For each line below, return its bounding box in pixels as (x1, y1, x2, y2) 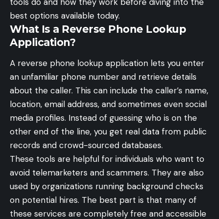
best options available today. (10, 10, 120, 21)
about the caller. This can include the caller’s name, (10, 85, 208, 96)
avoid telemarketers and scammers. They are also (10, 167, 204, 178)
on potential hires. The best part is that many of (10, 195, 197, 206)
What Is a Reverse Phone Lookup (10, 23, 186, 35)
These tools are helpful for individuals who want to (10, 153, 204, 165)
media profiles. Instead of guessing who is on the (10, 112, 197, 124)
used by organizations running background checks (10, 181, 203, 192)
